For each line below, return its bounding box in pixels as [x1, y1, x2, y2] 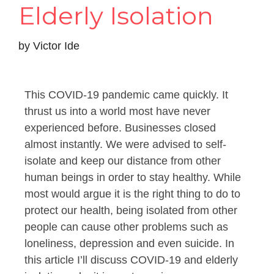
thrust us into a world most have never [24, 105, 210, 117]
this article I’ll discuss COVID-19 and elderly [24, 253, 238, 266]
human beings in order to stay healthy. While [24, 171, 241, 183]
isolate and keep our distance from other [24, 154, 221, 167]
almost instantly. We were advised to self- [24, 138, 226, 150]
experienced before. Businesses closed [24, 121, 216, 134]
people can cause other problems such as [24, 220, 228, 233]
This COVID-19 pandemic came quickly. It [24, 88, 228, 101]
